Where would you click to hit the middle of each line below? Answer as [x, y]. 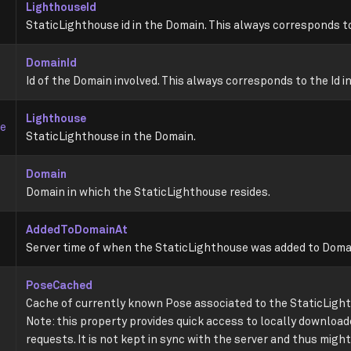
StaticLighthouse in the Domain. [111, 136]
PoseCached [59, 285]
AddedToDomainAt [77, 230]
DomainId [51, 63]
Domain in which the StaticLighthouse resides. [148, 192]
